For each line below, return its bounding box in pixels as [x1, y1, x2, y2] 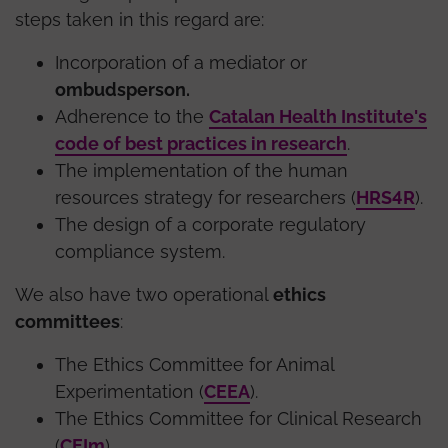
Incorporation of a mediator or [55, 51, 307, 73]
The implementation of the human [55, 159, 348, 181]
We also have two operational [15, 283, 273, 305]
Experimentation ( [55, 380, 204, 402]
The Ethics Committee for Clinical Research [55, 407, 422, 429]
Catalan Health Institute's [209, 105, 427, 127]
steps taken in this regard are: [15, 8, 269, 30]
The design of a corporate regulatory [55, 213, 366, 235]
